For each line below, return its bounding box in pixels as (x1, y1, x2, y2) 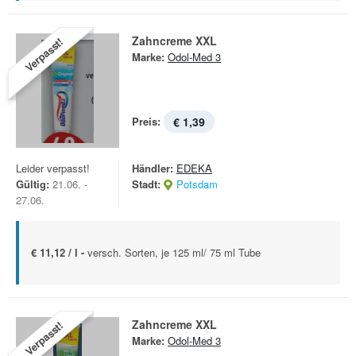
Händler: (132, 161, 173, 176)
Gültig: (16, 176, 49, 192)
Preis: (132, 114, 161, 129)
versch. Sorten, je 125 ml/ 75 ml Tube (87, 245, 261, 260)
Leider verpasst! (16, 161, 90, 176)
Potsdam (176, 176, 218, 192)
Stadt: (132, 176, 161, 192)
